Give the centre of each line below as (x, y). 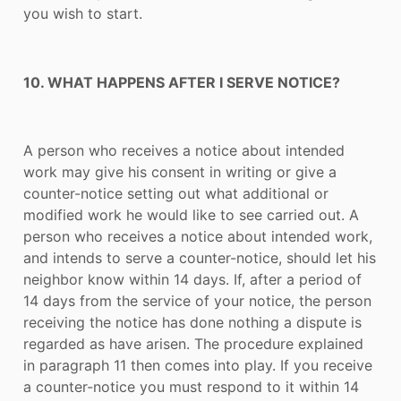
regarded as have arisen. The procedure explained (193, 344)
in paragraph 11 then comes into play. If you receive (198, 366)
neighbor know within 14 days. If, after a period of (192, 280)
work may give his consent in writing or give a (180, 172)
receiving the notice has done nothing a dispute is (192, 323)
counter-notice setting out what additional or (176, 194)
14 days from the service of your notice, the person (197, 301)
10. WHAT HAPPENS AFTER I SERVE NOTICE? (182, 82)
